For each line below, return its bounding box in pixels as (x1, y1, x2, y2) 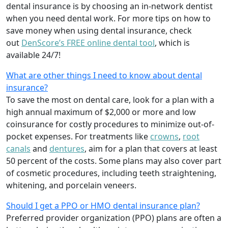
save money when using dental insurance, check (6, 25, 192, 37)
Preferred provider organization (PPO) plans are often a (6, 212, 221, 224)
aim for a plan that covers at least (89, 143, 217, 155)
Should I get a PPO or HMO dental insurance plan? (6, 200, 200, 212)
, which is (155, 37, 190, 49)
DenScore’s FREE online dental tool (21, 37, 155, 49)
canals (6, 143, 31, 155)
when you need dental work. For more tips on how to (6, 13, 211, 24)
